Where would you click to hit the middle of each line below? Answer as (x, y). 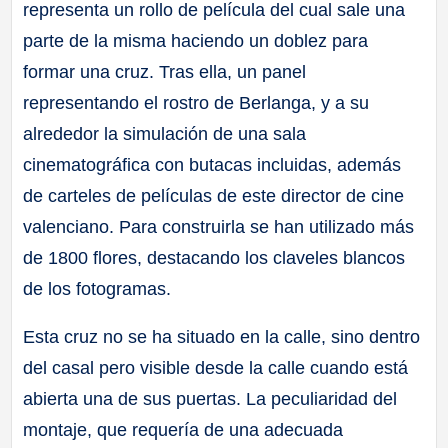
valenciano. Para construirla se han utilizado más (219, 227)
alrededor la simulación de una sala (165, 134)
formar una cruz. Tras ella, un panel (165, 72)
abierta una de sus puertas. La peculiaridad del (210, 399)
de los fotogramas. (97, 289)
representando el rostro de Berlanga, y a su (196, 103)
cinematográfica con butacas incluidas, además (212, 165)
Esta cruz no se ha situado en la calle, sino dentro (222, 337)
